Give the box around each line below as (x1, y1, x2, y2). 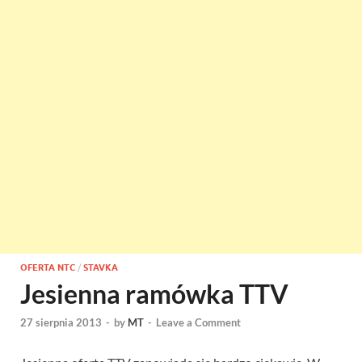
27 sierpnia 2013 (20, 316, 102, 330)
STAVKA (83, 262, 118, 273)
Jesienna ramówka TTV (20, 278, 288, 309)
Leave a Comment (156, 316, 241, 330)
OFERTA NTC (20, 262, 75, 273)
